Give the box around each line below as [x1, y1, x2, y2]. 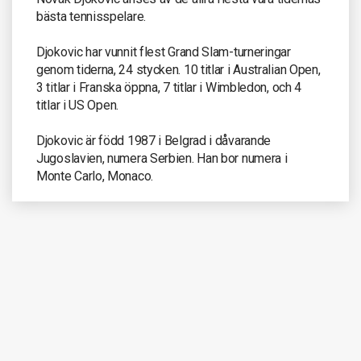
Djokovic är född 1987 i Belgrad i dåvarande [36, 133, 272, 148]
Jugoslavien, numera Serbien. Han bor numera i [36, 151, 288, 166]
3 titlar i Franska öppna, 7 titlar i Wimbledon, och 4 [36, 80, 302, 95]
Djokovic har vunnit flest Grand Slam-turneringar [36, 44, 291, 60]
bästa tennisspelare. [36, 9, 146, 24]
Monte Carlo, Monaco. [36, 168, 153, 184]
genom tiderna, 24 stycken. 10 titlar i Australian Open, [36, 62, 321, 77]
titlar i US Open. [36, 98, 118, 113]
